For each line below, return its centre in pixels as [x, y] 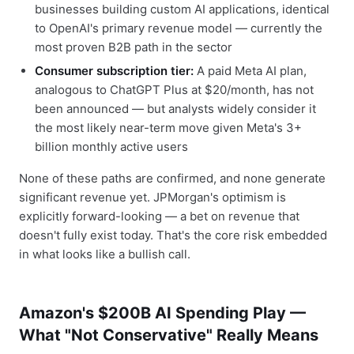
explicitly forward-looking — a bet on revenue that [159, 216]
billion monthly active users [111, 147]
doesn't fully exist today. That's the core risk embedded [173, 235]
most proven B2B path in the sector [134, 47]
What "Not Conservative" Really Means [169, 335]
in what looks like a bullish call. [105, 254]
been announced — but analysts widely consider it [175, 109]
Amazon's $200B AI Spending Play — [162, 313]
